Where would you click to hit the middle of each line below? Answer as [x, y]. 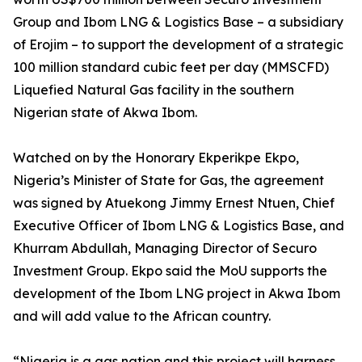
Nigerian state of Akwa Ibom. [105, 112]
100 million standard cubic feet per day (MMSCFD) [171, 67]
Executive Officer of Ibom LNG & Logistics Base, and [179, 225]
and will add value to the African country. [142, 316]
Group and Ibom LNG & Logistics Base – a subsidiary [178, 22]
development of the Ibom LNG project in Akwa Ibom [177, 293]
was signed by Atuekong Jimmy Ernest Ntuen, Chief [174, 203]
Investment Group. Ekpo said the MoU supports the [170, 271]
